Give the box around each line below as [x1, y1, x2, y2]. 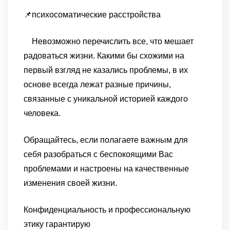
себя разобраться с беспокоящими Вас [24, 150, 173, 159]
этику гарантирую [24, 220, 90, 228]
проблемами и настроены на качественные [24, 164, 189, 173]
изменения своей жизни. [24, 179, 117, 187]
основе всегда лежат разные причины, [24, 80, 171, 89]
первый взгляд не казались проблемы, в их [24, 66, 188, 74]
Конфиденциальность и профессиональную [24, 205, 190, 214]
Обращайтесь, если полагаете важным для [24, 136, 188, 144]
